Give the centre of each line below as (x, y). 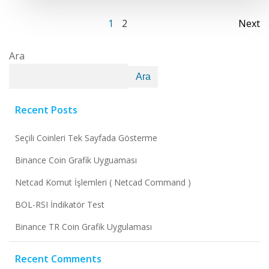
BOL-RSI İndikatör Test (60, 204)
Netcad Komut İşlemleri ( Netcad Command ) (103, 182)
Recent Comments (58, 259)
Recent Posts (46, 110)
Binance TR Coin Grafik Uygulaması (83, 227)
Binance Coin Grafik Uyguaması (76, 160)
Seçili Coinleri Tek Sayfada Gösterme (86, 138)
